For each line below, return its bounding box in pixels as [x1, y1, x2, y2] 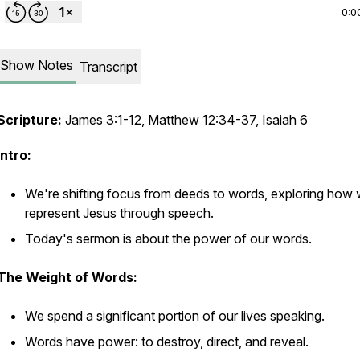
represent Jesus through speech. [25, 205, 214, 221]
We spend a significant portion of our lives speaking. [25, 308, 325, 324]
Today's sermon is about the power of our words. [25, 231, 312, 247]
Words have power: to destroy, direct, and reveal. [25, 333, 309, 350]
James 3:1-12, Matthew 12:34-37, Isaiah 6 [62, 112, 308, 128]
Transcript [80, 59, 137, 75]
